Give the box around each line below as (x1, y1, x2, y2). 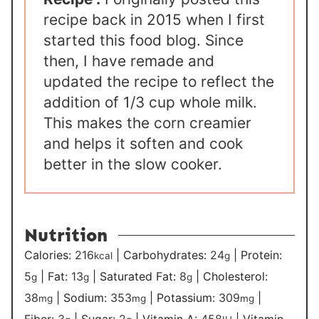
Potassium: (157, 291, 219, 305)
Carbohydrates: (123, 248, 211, 263)
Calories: (24, 248, 75, 263)
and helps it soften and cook (43, 135, 244, 153)
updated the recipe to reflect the (43, 73, 275, 91)
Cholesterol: (203, 269, 268, 284)
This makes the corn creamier (43, 114, 252, 132)
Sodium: (63, 291, 111, 305)
